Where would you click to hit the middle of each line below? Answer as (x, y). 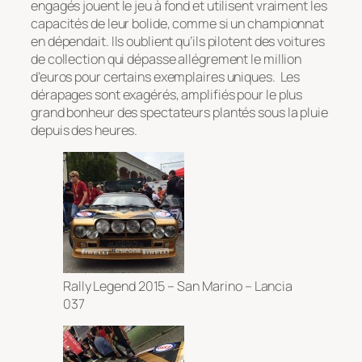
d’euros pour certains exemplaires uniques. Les (166, 76)
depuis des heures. (84, 130)
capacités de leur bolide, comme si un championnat (178, 23)
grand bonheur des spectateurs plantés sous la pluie (179, 112)
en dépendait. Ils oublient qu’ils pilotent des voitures (178, 41)
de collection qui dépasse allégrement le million (166, 59)
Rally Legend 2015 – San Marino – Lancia (178, 286)
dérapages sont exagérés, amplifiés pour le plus (167, 94)
